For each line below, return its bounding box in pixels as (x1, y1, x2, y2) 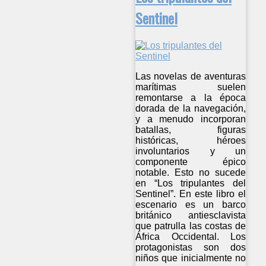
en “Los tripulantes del (135, 178, 246, 188)
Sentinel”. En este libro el (135, 188, 246, 199)
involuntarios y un (135, 145, 246, 156)
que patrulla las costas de (135, 220, 246, 231)
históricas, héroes (135, 135, 246, 145)
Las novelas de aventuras (135, 71, 246, 81)
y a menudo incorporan (135, 113, 246, 124)
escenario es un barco (135, 199, 246, 210)
